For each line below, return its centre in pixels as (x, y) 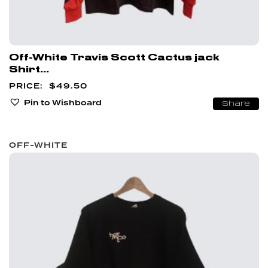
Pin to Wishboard (63, 102)
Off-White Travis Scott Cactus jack (114, 57)
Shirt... (29, 69)
